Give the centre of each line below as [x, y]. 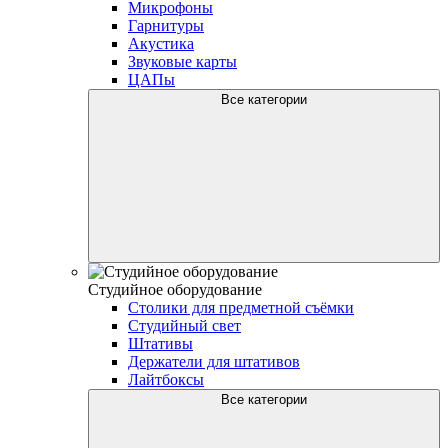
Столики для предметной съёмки [241, 307]
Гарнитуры [166, 25]
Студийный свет [184, 325]
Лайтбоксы [166, 379]
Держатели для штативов [214, 361]
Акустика [161, 43]
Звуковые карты [182, 61]
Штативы [160, 343]
